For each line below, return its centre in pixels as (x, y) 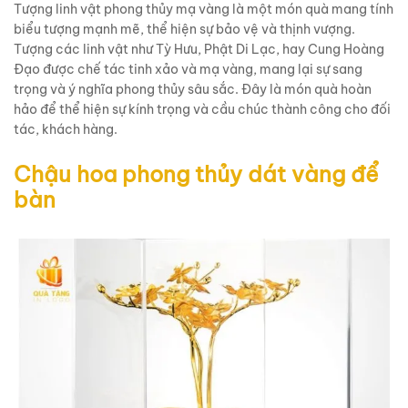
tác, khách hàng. (66, 129)
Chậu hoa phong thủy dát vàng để (196, 173)
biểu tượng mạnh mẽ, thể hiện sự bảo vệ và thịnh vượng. (184, 29)
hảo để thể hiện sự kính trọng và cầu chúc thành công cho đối (202, 109)
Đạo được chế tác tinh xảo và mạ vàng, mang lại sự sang (188, 69)
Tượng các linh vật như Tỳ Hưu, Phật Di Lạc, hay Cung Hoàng (199, 49)
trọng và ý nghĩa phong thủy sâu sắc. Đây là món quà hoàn (193, 89)
